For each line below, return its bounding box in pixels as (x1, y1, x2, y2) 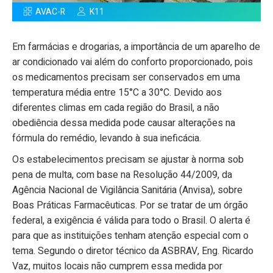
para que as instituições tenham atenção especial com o (12, 229, 249, 244)
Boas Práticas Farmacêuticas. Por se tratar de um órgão (12, 198, 248, 213)
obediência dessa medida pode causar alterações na (12, 116, 235, 131)
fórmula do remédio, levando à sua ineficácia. (12, 131, 201, 146)
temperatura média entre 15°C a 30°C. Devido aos (12, 85, 222, 101)
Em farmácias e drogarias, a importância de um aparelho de (12, 40, 260, 55)
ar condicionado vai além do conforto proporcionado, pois (12, 55, 253, 70)
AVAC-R (35, 5, 65, 19)
